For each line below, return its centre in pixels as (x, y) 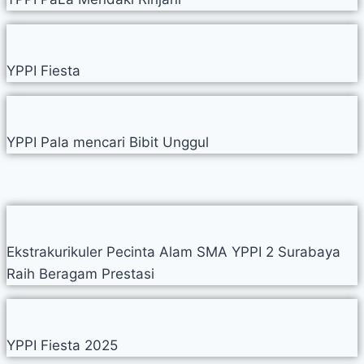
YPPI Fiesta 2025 (62, 346)
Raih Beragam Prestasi (80, 274)
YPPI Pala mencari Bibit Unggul (108, 143)
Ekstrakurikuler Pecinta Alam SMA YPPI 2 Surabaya (173, 252)
